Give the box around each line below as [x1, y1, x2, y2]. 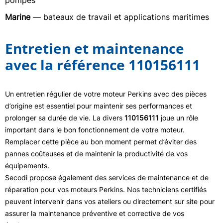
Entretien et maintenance [5, 39, 184, 58]
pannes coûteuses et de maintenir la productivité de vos [5, 149, 188, 158]
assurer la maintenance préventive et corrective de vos [5, 209, 184, 218]
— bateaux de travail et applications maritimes [30, 12, 209, 22]
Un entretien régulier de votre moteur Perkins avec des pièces [5, 90, 207, 98]
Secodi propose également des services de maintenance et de [5, 173, 209, 182]
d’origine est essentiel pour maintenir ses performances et [5, 102, 192, 110]
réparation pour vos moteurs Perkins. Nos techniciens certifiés [5, 185, 207, 194]
